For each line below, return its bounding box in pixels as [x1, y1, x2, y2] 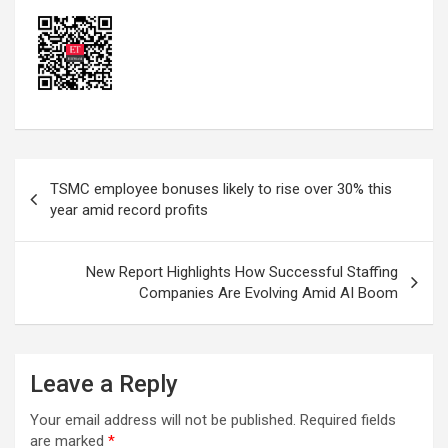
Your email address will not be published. [30, 410, 296, 429]
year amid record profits [50, 200, 208, 219]
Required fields [300, 410, 396, 429]
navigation [14, 190, 131, 220]
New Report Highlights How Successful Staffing [86, 262, 398, 281]
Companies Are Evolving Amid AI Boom [139, 283, 398, 302]
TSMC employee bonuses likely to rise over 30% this [50, 179, 392, 198]
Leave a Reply [30, 369, 178, 398]
